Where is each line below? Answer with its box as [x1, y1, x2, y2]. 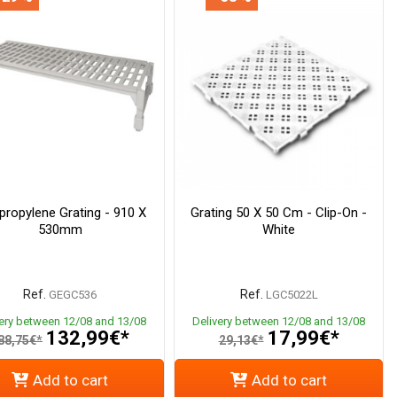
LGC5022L [265, 288, 318, 302]
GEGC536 [49, 288, 97, 302]
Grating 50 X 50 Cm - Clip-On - [191, 205, 367, 222]
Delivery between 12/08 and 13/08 [192, 315, 365, 329]
